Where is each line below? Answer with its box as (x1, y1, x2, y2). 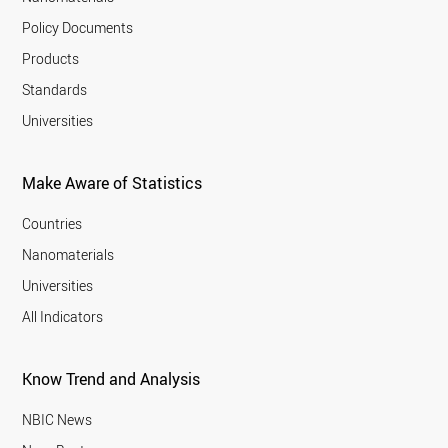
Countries (22, 213, 83, 233)
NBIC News (22, 409, 93, 429)
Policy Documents (22, 17, 134, 37)
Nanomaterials (22, 244, 115, 264)
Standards (22, 79, 88, 99)
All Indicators (22, 306, 104, 326)
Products (22, 48, 80, 68)
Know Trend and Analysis (22, 367, 201, 390)
